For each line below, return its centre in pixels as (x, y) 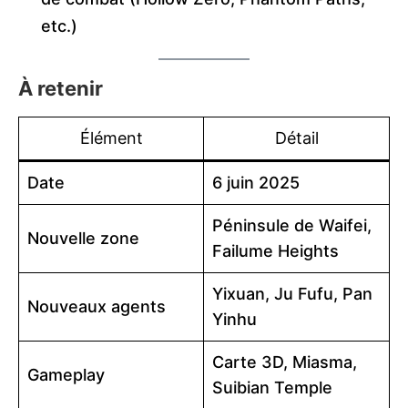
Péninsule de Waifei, (292, 225)
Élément (111, 138)
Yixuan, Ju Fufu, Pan (292, 293)
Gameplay (66, 374)
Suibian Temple (272, 387)
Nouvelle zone (83, 238)
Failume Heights (275, 250)
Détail (296, 138)
